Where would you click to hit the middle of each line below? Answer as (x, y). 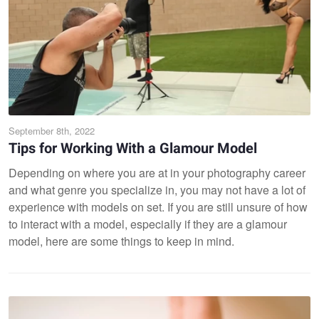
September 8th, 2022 (52, 130)
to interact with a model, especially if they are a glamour (148, 224)
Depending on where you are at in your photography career (157, 172)
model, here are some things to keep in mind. (123, 241)
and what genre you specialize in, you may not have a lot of (157, 189)
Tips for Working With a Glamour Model (133, 148)
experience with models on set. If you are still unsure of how (158, 206)
